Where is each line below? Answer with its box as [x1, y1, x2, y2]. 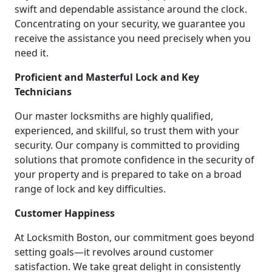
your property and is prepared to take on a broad [15, 167, 242, 181]
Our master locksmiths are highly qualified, [15, 109, 213, 123]
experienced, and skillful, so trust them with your [15, 123, 239, 137]
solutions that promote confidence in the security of [15, 152, 254, 166]
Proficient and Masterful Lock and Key [15, 70, 199, 84]
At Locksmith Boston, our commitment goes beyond [15, 230, 254, 244]
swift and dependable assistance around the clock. [15, 2, 247, 16]
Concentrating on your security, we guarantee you [15, 16, 245, 30]
